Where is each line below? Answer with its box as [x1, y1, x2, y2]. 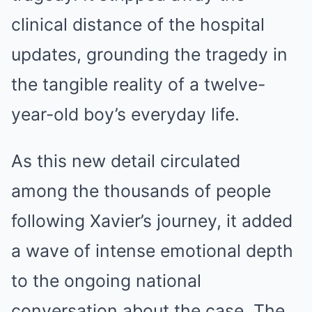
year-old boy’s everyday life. [11, 104, 240, 125]
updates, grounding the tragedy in [11, 44, 288, 65]
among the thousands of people [11, 180, 271, 202]
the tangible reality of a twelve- [11, 74, 265, 95]
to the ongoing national [11, 270, 201, 292]
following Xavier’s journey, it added [11, 210, 292, 232]
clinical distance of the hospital [11, 14, 265, 36]
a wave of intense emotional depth [11, 240, 293, 262]
